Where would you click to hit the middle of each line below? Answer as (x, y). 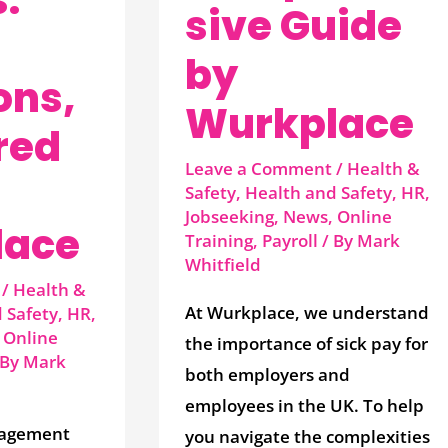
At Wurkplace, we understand (306, 313)
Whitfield (222, 264)
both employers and (267, 375)
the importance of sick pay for (306, 344)
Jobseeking (229, 216)
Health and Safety (318, 192)
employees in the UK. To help (304, 406)
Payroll (289, 240)
